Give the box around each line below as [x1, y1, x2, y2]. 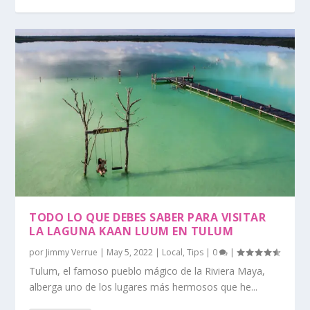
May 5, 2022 [107, 246, 154, 258]
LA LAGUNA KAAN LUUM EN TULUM [29, 223, 234, 239]
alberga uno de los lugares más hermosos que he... [29, 280, 258, 293]
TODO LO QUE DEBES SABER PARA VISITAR [29, 209, 266, 225]
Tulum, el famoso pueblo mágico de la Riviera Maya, [29, 264, 266, 277]
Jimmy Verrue [46, 246, 98, 258]
